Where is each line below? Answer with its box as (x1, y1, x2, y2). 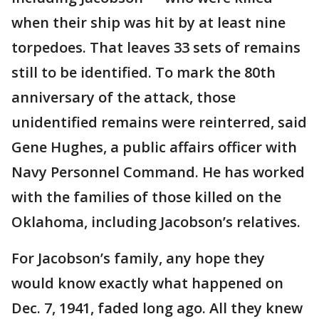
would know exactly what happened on (11, 273, 283, 293)
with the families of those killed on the (11, 187, 281, 206)
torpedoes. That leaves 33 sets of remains (11, 38, 300, 57)
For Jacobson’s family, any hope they (11, 249, 265, 268)
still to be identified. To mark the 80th (11, 63, 276, 82)
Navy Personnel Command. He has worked (11, 162, 305, 182)
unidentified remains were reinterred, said (11, 113, 307, 132)
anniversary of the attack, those (11, 88, 236, 107)
